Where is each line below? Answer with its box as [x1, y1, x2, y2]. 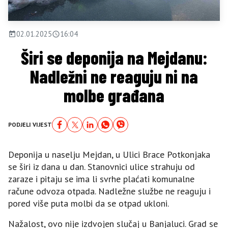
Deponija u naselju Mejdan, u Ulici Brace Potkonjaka [8, 149, 210, 161]
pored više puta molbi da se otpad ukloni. [8, 197, 169, 210]
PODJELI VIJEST [8, 121, 52, 129]
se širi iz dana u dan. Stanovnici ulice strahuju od [8, 161, 195, 173]
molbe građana [64, 84, 164, 106]
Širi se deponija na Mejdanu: [20, 47, 208, 69]
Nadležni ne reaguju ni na [30, 66, 198, 88]
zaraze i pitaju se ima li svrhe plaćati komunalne [8, 173, 194, 185]
